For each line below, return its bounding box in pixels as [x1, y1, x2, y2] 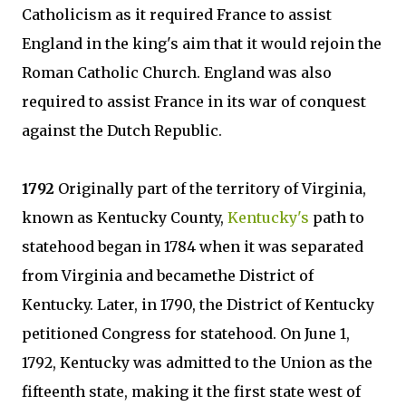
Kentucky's [227, 208, 309, 227]
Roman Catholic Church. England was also [22, 63, 332, 82]
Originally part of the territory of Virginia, [58, 179, 366, 198]
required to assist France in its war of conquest [22, 92, 366, 111]
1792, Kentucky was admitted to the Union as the [22, 353, 372, 372]
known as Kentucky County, [22, 208, 227, 227]
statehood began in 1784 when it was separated [22, 237, 363, 256]
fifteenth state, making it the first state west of [22, 382, 361, 401]
